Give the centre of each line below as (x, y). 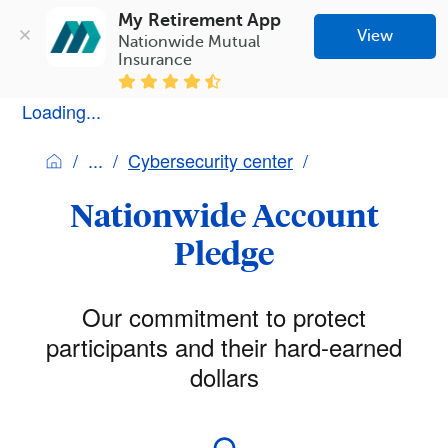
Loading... (61, 110)
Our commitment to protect (224, 316)
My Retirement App (200, 19)
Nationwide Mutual (189, 41)
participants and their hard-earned (224, 346)
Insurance (155, 59)
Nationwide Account (224, 214)
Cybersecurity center (210, 159)
